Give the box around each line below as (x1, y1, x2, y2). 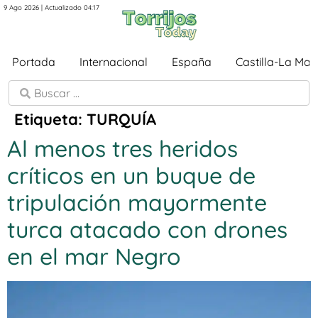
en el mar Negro (7, 242, 181, 270)
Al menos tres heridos (7, 134, 238, 163)
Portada (12, 55, 55, 69)
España (172, 55, 212, 69)
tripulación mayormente (7, 188, 267, 216)
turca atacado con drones (7, 215, 287, 243)
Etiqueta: (14, 109, 87, 129)
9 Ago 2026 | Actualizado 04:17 (4, 3, 99, 11)
